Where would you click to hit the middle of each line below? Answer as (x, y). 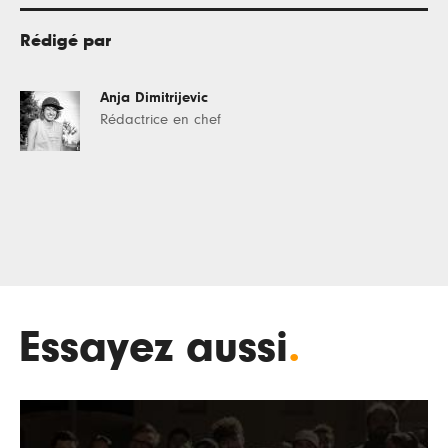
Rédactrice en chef (160, 120)
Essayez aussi (154, 348)
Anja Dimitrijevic (154, 98)
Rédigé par (65, 41)
